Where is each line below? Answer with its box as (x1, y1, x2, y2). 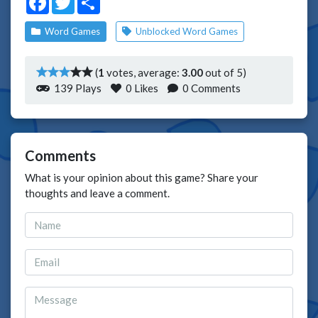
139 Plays (52, 81, 102, 94)
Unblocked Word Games (133, 25, 238, 37)
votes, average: (104, 65, 182, 79)
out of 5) (203, 65, 246, 79)
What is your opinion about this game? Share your (25, 170, 258, 184)
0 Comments (180, 81, 241, 94)
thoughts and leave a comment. (25, 186, 170, 199)
